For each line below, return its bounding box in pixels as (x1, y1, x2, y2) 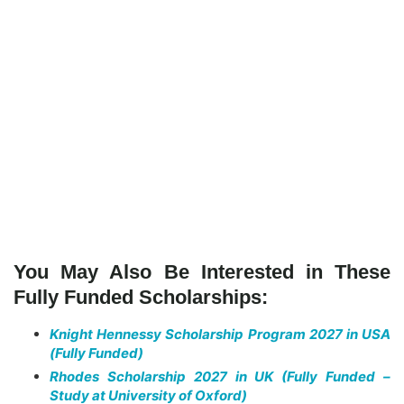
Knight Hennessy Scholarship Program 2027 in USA (50, 326, 390, 344)
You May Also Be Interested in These (14, 261, 390, 284)
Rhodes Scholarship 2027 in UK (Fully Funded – (50, 368, 390, 386)
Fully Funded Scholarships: (14, 286, 268, 309)
